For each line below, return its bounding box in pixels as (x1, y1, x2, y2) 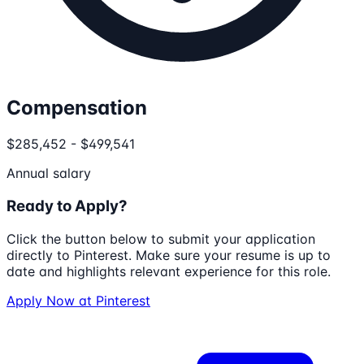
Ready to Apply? (6, 196, 128, 215)
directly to (6, 246, 74, 263)
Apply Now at (6, 292, 96, 309)
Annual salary (6, 165, 91, 182)
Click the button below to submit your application (6, 230, 315, 247)
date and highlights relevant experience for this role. (6, 262, 331, 279)
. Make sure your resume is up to (128, 246, 331, 263)
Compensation (6, 96, 147, 120)
